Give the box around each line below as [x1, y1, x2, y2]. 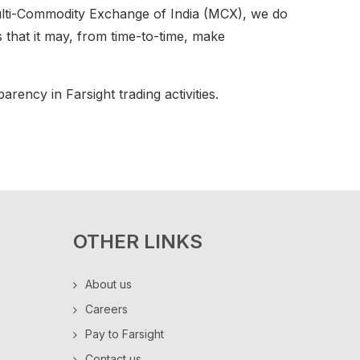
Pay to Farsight [85, 327, 164, 341]
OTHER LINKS [73, 230, 202, 253]
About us [85, 277, 132, 291]
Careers [85, 302, 128, 316]
